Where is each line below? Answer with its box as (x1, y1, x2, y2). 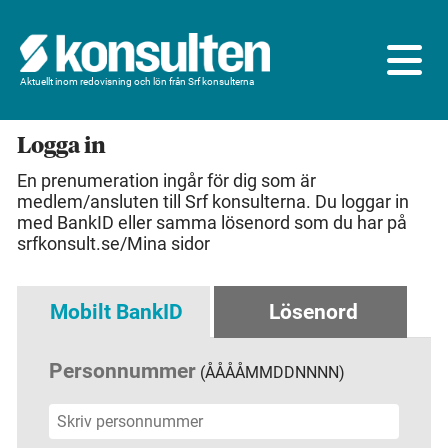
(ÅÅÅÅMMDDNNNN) (196, 363, 345, 382)
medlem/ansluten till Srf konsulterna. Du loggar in (17, 191, 409, 212)
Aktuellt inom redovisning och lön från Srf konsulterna (20, 76, 254, 88)
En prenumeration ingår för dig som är (17, 170, 316, 191)
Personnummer (49, 359, 196, 383)
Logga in (17, 136, 106, 158)
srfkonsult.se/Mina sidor (17, 233, 210, 254)
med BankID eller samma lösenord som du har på (17, 212, 407, 233)
